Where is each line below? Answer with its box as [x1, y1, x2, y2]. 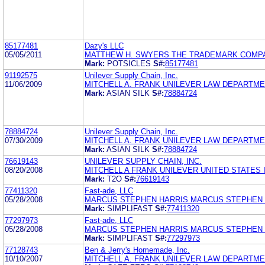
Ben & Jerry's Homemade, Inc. [85, 245, 190, 254]
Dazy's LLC [85, 41, 124, 50]
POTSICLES [107, 59, 151, 68]
